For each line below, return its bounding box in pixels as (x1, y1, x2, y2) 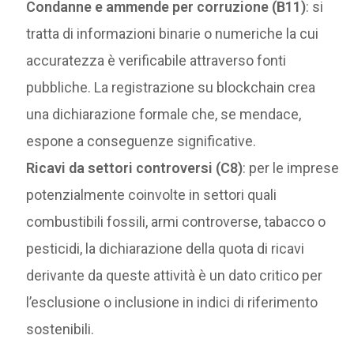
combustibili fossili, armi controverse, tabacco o (26, 213, 326, 230)
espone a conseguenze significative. (26, 132, 257, 149)
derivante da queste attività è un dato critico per (26, 266, 323, 284)
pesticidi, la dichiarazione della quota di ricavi (26, 239, 305, 257)
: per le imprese (243, 159, 340, 176)
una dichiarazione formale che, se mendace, (26, 105, 302, 122)
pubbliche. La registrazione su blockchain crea (26, 78, 316, 96)
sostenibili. (26, 320, 95, 337)
